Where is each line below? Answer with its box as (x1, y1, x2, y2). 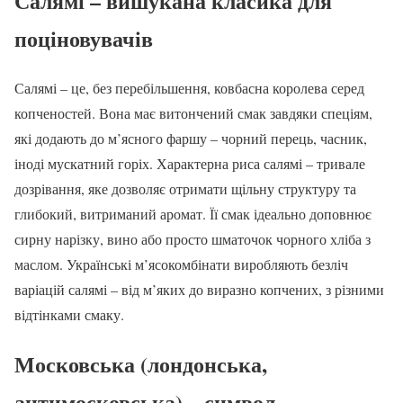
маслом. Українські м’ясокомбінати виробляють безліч (14, 255, 348, 274)
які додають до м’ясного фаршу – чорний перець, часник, (14, 129, 367, 148)
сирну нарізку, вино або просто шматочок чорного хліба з (14, 229, 371, 249)
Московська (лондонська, (14, 348, 267, 381)
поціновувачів (14, 22, 153, 55)
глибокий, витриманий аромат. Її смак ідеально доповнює (14, 204, 372, 224)
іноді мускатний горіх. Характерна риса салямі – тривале (14, 154, 365, 174)
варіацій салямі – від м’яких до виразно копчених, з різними (14, 280, 384, 300)
